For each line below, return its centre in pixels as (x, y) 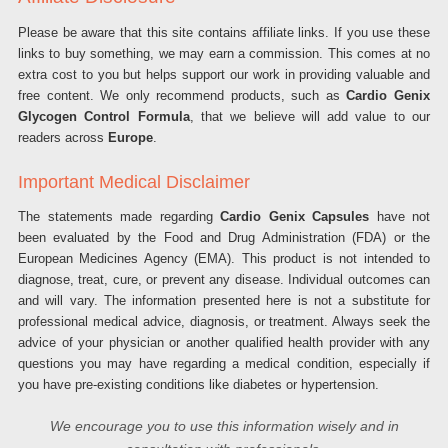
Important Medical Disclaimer (134, 182)
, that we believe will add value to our (310, 116)
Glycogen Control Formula (104, 116)
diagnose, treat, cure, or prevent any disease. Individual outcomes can (224, 279)
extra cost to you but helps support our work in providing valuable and (224, 74)
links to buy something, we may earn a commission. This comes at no (224, 53)
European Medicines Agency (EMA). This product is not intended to (224, 258)
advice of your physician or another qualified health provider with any (224, 342)
